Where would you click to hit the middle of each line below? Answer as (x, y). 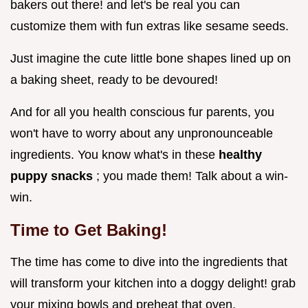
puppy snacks (53, 176)
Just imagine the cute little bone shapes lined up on (151, 59)
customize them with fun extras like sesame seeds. (150, 26)
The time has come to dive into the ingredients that (149, 262)
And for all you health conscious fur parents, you (142, 112)
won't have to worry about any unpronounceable (142, 134)
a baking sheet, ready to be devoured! (114, 80)
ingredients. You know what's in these (114, 155)
